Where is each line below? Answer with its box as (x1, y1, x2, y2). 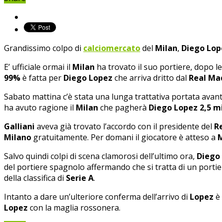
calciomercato (83, 42, 140, 54)
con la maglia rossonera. (28, 202, 120, 213)
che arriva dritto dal (112, 72, 189, 83)
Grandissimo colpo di (4, 42, 83, 54)
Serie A (64, 172, 94, 183)
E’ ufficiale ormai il (4, 61, 72, 72)
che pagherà (98, 102, 149, 113)
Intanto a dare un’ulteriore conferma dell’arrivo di (4, 191, 190, 202)
